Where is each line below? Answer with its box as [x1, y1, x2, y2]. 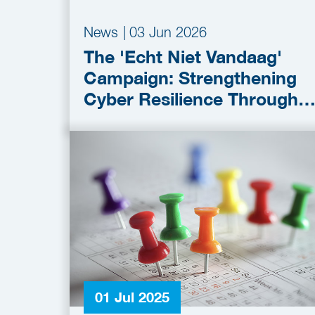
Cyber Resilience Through [84, 89, 298, 110]
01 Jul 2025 [95, 288, 169, 306]
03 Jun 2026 [129, 24, 207, 40]
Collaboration [84, 110, 195, 131]
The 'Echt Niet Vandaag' [84, 46, 282, 67]
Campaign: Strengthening [84, 67, 297, 89]
